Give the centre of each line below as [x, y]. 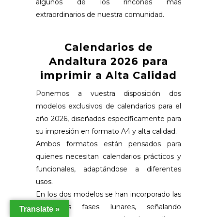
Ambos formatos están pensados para [108, 144]
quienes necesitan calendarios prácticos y [108, 157]
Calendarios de [108, 47]
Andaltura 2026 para [108, 62]
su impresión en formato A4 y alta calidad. [106, 132]
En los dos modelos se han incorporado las [108, 194]
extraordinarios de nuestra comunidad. [100, 15]
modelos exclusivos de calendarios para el [108, 106]
